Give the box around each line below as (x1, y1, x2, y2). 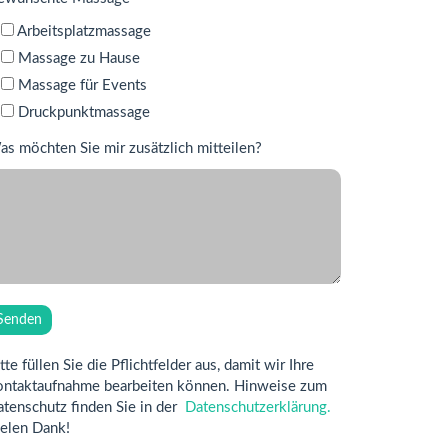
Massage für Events (18, 78, 147, 93)
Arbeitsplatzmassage (17, 24, 151, 39)
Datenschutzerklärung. (185, 400, 331, 415)
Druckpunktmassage (18, 105, 150, 120)
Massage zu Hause (18, 51, 140, 66)
